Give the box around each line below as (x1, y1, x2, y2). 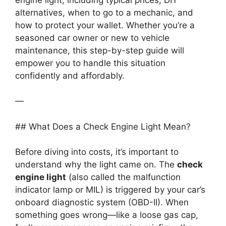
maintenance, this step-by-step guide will (15, 45, 184, 55)
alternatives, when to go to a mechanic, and (15, 7, 193, 18)
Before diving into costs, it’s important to (15, 147, 179, 157)
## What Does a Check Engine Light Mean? (15, 121, 191, 132)
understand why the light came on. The (15, 159, 177, 170)
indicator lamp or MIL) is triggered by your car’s (15, 185, 205, 195)
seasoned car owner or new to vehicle (15, 32, 169, 43)
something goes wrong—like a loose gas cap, (15, 210, 198, 220)
